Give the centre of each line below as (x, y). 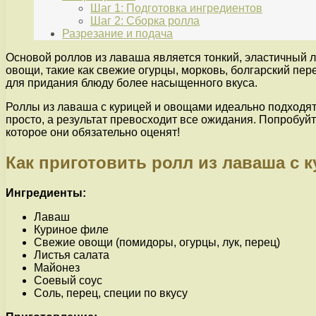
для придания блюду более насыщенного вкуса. (132, 83)
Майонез (57, 268)
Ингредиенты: (46, 193)
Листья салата (72, 255)
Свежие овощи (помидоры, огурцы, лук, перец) (157, 243)
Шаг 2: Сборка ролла (145, 21)
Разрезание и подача (117, 34)
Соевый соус (68, 281)
